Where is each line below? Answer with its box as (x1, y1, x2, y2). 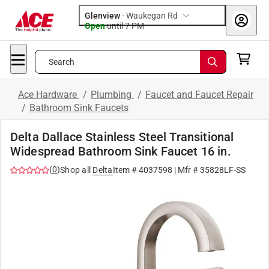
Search (48, 57, 75, 67)
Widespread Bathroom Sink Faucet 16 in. (10, 144, 231, 159)
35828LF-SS (199, 165, 246, 175)
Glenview (85, 11, 120, 20)
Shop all (60, 165, 91, 175)
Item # (112, 165, 139, 175)
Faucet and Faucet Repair (145, 89, 253, 100)
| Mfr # (172, 165, 200, 175)
